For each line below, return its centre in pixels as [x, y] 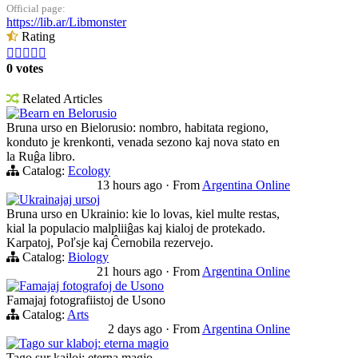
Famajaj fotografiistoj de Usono [86, 300]
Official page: [36, 9]
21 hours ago [131, 272]
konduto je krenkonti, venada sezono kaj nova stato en [143, 142]
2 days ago [137, 329]
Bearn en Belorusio [68, 113]
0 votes [25, 69]
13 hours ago [131, 185]
